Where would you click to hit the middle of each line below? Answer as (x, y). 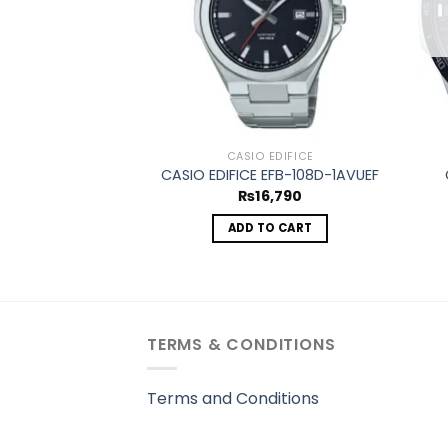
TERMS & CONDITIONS (241, 344)
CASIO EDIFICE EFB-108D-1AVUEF (270, 175)
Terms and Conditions (233, 399)
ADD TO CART (270, 228)
